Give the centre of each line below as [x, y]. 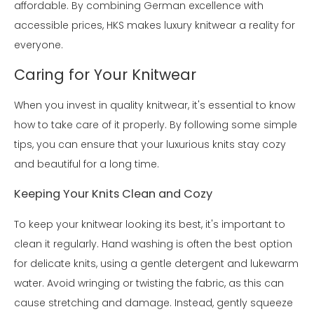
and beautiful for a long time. [87, 164]
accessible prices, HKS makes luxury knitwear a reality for [155, 25]
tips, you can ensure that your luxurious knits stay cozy [150, 144]
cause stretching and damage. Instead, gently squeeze [153, 302]
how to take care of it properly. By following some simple [156, 124]
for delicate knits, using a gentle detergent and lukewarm [156, 263]
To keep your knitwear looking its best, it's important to [150, 224]
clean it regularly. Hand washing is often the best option [153, 244]
